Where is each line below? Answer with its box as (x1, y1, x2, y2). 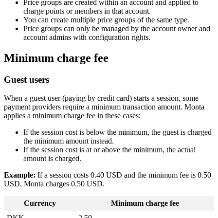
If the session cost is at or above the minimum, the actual (23, 145, 196, 154)
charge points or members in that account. (23, 6, 151, 15)
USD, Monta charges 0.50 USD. (4, 180, 105, 188)
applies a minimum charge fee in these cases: (4, 111, 141, 120)
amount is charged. (23, 154, 81, 163)
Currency (23, 199, 56, 208)
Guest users (4, 74, 49, 85)
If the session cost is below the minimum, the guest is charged (23, 128, 212, 137)
